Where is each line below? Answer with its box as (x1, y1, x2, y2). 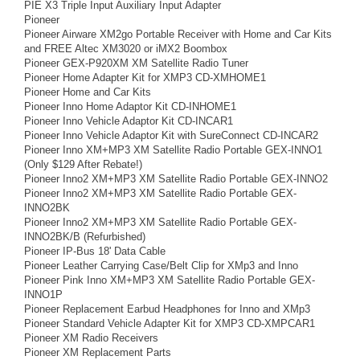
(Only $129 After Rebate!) (24, 158, 142, 170)
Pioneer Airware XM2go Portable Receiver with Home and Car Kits (24, 28, 332, 40)
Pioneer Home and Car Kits (24, 86, 151, 98)
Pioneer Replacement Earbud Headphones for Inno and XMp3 (24, 303, 310, 315)
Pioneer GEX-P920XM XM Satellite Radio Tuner (24, 57, 248, 69)
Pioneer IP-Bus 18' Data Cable (24, 245, 166, 257)
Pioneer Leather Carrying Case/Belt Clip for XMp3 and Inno (24, 260, 298, 272)
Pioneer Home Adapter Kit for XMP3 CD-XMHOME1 (24, 72, 266, 84)
